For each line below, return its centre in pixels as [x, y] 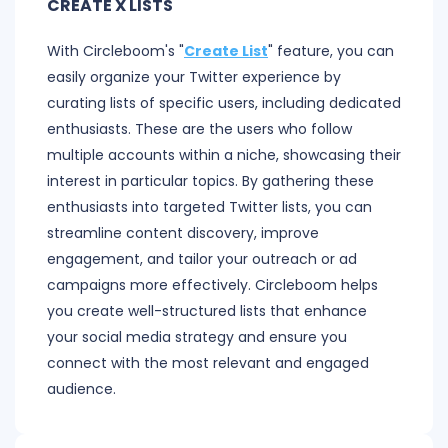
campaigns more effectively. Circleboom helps [212, 285]
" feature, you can [331, 51]
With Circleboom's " [115, 51]
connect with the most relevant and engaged [208, 363]
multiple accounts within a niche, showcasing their [224, 155]
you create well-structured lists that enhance [207, 311]
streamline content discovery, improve [183, 233]
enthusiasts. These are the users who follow [199, 129]
